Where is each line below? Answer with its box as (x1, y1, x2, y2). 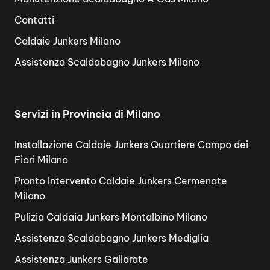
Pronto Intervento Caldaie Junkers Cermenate (14, 174, 227, 187)
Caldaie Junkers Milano (14, 35, 121, 47)
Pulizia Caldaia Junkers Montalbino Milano (14, 210, 207, 223)
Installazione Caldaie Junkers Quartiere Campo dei (14, 138, 248, 151)
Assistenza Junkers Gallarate (14, 253, 148, 265)
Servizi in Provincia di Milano (14, 107, 160, 121)
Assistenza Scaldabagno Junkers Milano (14, 56, 199, 68)
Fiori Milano (14, 153, 68, 166)
